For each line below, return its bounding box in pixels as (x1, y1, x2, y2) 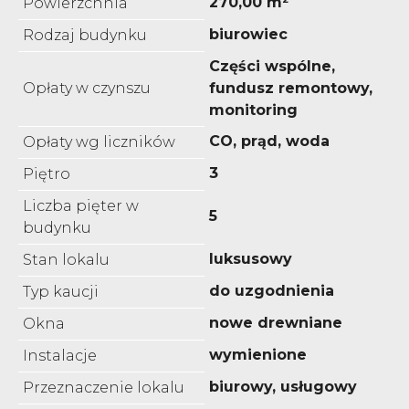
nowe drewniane (209, 313, 342, 331)
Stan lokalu (23, 250, 110, 268)
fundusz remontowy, (209, 79, 372, 97)
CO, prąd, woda (209, 131, 330, 150)
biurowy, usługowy (209, 377, 357, 395)
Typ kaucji (23, 282, 99, 300)
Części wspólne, (209, 57, 335, 75)
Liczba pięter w (23, 196, 139, 215)
